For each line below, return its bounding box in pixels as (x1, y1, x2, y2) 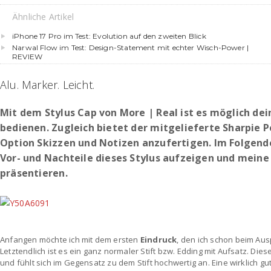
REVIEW (12, 52, 43, 61)
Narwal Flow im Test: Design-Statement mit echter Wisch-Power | (12, 43, 249, 52)
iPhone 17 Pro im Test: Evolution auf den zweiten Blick (12, 31, 206, 41)
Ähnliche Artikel (12, 11, 74, 22)
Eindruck (140, 234, 177, 245)
